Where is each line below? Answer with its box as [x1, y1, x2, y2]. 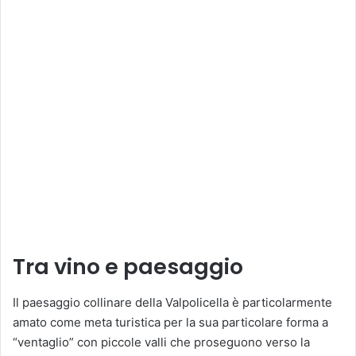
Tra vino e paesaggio [13, 252, 243, 282]
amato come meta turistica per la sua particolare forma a [13, 314, 328, 330]
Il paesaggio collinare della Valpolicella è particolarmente [13, 294, 332, 310]
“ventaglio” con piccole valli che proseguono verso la [13, 334, 310, 350]
